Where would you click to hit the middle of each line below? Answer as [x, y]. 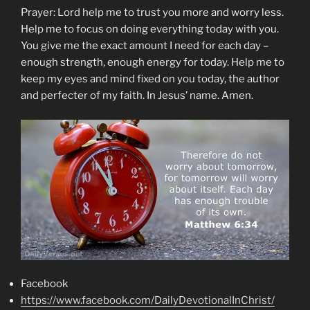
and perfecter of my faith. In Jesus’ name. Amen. [137, 96]
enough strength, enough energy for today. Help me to [153, 63]
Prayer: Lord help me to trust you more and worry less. [152, 13]
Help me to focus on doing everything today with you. [150, 29]
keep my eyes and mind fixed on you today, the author [150, 79]
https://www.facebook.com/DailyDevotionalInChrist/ [148, 301]
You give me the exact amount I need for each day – [145, 46]
